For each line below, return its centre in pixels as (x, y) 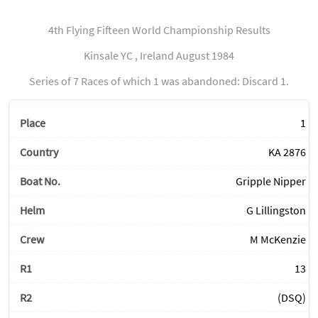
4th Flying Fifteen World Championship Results (159, 30)
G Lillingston (276, 210)
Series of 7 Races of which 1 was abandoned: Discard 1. (159, 81)
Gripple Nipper (271, 181)
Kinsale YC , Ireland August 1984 (159, 56)
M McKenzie (278, 240)
